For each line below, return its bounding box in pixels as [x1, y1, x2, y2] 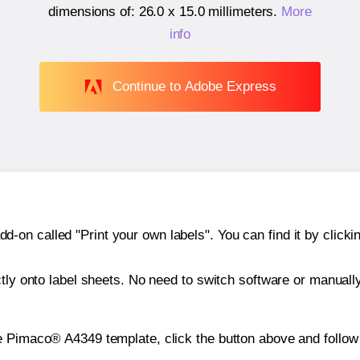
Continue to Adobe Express [112, 78, 276, 94]
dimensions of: [48, 4, 139, 20]
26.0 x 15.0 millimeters [138, 4, 274, 20]
